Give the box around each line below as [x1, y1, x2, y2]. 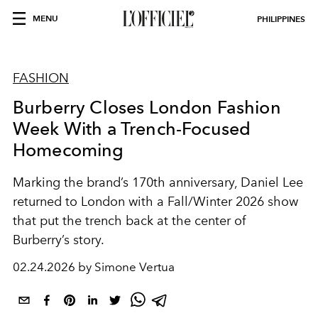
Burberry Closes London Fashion [13, 97, 281, 118]
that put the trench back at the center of [13, 213, 246, 229]
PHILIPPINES [257, 13, 305, 24]
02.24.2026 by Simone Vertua [13, 260, 175, 274]
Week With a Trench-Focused [13, 118, 251, 139]
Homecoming [13, 139, 124, 160]
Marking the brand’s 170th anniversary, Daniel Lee [13, 175, 303, 190]
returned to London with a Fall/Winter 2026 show [13, 194, 298, 209]
